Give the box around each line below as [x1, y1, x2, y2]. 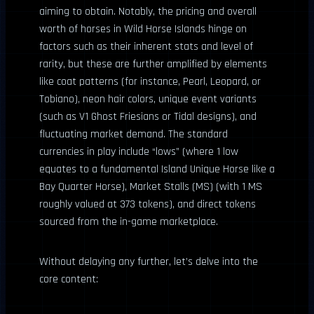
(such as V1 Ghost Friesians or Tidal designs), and [39, 109, 257, 124]
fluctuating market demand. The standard [39, 127, 228, 142]
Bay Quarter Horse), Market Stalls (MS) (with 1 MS [39, 179, 262, 194]
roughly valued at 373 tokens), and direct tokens [39, 197, 256, 212]
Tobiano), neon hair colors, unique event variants [39, 92, 257, 107]
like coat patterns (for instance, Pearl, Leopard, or [39, 74, 261, 89]
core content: [39, 272, 98, 287]
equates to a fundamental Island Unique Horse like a [39, 162, 275, 177]
